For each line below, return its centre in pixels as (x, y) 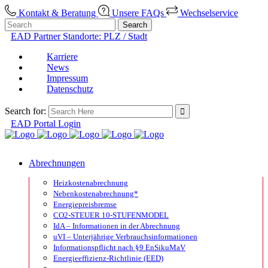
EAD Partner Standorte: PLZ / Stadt (79, 36)
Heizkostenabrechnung (91, 183)
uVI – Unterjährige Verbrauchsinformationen (125, 237)
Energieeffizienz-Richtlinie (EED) (108, 258)
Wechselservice (208, 13)
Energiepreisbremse (85, 204)
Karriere (62, 57)
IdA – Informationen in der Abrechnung (117, 226)
